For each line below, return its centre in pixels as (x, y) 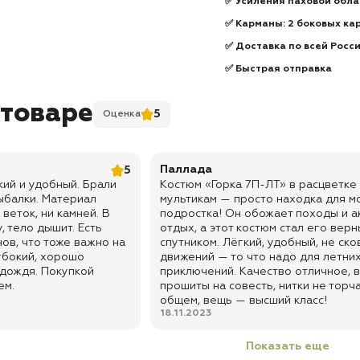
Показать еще (317, 346)
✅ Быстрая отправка (280, 69)
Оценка (122, 114)
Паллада (186, 170)
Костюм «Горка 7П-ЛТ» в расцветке (258, 185)
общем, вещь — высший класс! (243, 301)
